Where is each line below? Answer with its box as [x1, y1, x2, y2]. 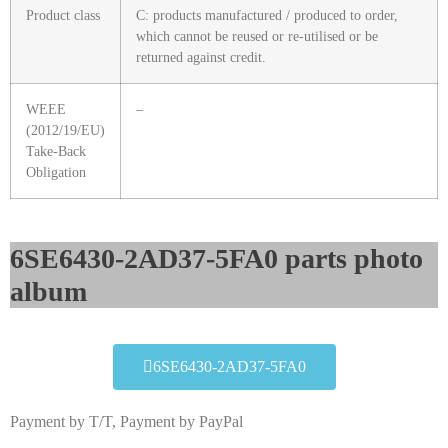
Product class [26, 7, 100, 24]
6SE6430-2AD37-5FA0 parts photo [10, 243, 423, 275]
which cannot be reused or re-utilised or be [136, 28, 378, 45]
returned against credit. [136, 49, 266, 66]
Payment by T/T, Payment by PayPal [10, 413, 243, 431]
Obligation [26, 164, 86, 181]
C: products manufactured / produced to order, [136, 7, 398, 24]
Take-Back [26, 143, 86, 160]
